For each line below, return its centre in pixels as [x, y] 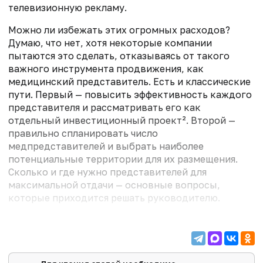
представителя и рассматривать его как [104, 108]
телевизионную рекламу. [68, 8]
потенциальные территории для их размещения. [123, 159]
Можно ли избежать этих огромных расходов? [119, 30]
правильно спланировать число [83, 134]
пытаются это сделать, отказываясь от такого [119, 56]
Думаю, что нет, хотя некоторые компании [110, 43]
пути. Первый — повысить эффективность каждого [130, 95]
